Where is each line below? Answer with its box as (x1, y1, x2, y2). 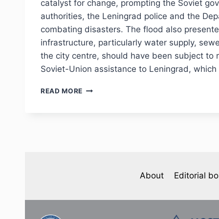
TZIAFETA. (82, 167, 120, 175)
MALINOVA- (82, 156, 124, 165)
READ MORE (41, 87, 83, 95)
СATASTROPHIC (82, 187, 139, 196)
